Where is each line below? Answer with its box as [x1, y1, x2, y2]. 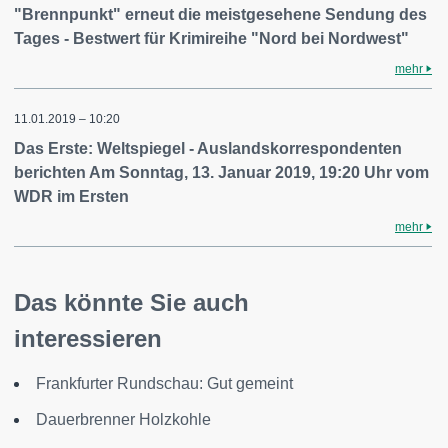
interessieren [14, 325, 162, 352]
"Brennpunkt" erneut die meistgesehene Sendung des [14, 6, 427, 23]
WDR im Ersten [14, 188, 129, 205]
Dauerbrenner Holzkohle [36, 411, 211, 428]
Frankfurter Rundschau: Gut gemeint [36, 375, 293, 392]
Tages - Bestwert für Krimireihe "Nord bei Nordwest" [14, 30, 409, 47]
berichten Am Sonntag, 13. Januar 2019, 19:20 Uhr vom [14, 164, 429, 181]
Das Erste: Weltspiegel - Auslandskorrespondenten [14, 140, 402, 157]
